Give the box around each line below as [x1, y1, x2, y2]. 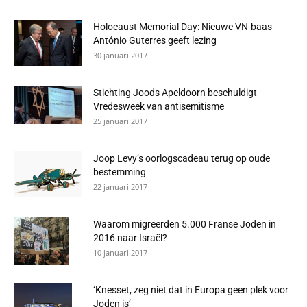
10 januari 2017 [93, 247, 147, 258]
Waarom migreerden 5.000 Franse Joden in [93, 219, 276, 230]
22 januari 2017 [93, 182, 147, 192]
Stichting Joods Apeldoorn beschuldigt [93, 87, 257, 98]
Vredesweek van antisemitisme [93, 101, 224, 112]
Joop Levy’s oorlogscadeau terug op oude [93, 153, 270, 164]
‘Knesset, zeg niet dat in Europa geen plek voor [93, 284, 288, 295]
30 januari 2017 [93, 50, 147, 60]
